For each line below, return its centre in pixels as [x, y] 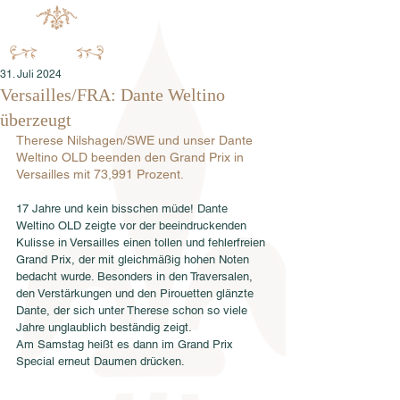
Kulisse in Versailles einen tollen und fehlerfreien [142, 242]
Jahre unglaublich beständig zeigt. [105, 327]
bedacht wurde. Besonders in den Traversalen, [136, 276]
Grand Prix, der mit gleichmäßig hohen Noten [134, 259]
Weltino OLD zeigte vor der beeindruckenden [133, 225]
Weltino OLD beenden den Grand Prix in [132, 157]
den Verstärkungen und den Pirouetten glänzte [137, 293]
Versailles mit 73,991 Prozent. [101, 174]
